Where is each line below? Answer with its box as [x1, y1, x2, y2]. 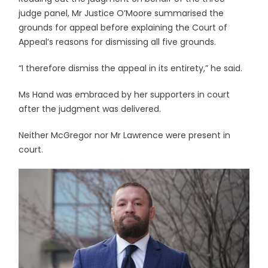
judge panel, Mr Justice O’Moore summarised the [19, 7, 224, 19]
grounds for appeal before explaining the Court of [19, 22, 228, 33]
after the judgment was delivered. [19, 103, 162, 115]
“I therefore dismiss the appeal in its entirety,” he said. [19, 62, 243, 74]
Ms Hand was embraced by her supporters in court [19, 89, 230, 100]
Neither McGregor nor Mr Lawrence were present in [19, 129, 231, 141]
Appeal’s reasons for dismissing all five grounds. [19, 36, 217, 48]
